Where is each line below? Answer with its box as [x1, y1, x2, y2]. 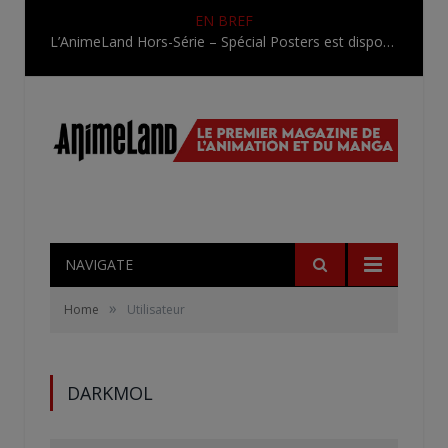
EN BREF [195, 11, 253, 30]
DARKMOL [67, 380, 153, 405]
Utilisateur [127, 300, 185, 318]
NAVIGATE [65, 254, 133, 274]
